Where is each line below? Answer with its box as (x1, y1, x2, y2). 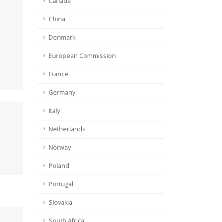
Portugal (49, 180, 73, 189)
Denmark (49, 33, 75, 42)
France (49, 70, 68, 79)
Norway (49, 143, 71, 152)
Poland (49, 162, 69, 170)
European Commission (49, 52, 116, 60)
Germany (49, 88, 75, 97)
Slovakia (49, 198, 72, 207)
